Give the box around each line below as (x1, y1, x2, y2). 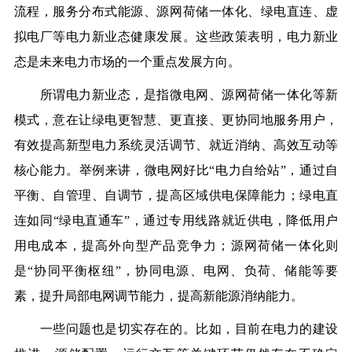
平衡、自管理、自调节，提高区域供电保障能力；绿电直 (13, 189, 339, 203)
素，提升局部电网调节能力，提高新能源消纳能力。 (13, 289, 303, 303)
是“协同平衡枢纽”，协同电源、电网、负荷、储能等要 (13, 264, 339, 278)
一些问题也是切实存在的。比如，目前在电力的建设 (13, 322, 339, 336)
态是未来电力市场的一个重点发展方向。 (13, 55, 240, 69)
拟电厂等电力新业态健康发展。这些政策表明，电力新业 (13, 30, 339, 44)
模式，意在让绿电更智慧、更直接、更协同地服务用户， (13, 113, 339, 127)
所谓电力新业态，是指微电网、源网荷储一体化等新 (13, 88, 339, 102)
